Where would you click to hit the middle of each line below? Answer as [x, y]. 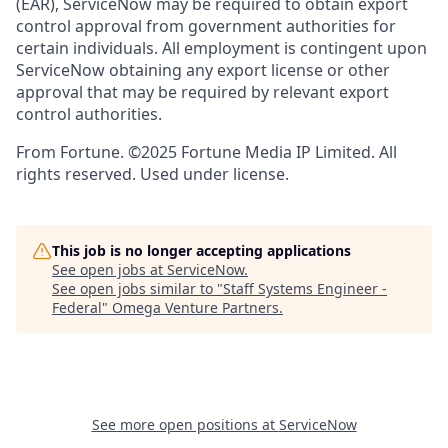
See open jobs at [109, 270]
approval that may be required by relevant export [202, 92]
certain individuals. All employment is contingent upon [221, 48]
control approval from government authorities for [206, 26]
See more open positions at [185, 425]
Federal [77, 308]
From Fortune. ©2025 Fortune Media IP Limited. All [206, 152]
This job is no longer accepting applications [201, 251]
